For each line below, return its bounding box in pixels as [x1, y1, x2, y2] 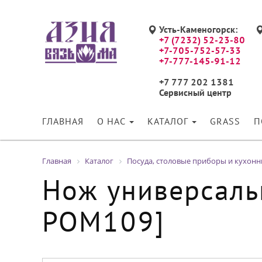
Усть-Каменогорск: [159, 26, 238, 35]
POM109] [42, 212, 165, 237]
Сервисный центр [159, 89, 232, 98]
